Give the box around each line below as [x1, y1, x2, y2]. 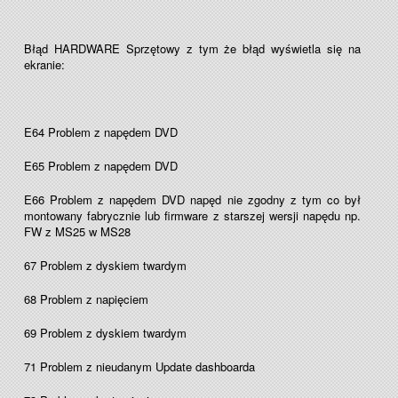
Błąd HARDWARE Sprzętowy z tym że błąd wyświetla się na [24, 40, 361, 57]
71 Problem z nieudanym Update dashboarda [24, 358, 255, 375]
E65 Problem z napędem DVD [24, 157, 178, 174]
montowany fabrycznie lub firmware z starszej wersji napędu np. [24, 207, 361, 224]
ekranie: [24, 56, 65, 73]
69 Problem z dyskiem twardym [24, 324, 187, 341]
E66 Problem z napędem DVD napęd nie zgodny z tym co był [24, 191, 361, 208]
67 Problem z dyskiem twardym [24, 257, 187, 274]
